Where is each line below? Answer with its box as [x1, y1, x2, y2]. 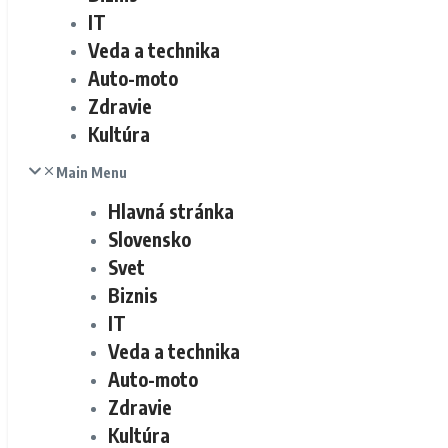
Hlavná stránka [108, 199, 234, 223]
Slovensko [108, 227, 191, 251]
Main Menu [56, 164, 127, 181]
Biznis [108, 283, 158, 307]
